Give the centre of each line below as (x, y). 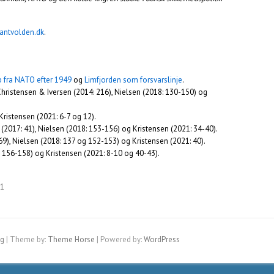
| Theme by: (26, 239)
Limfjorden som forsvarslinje (133, 80)
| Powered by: (119, 239)
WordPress (162, 239)
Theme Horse (71, 239)
